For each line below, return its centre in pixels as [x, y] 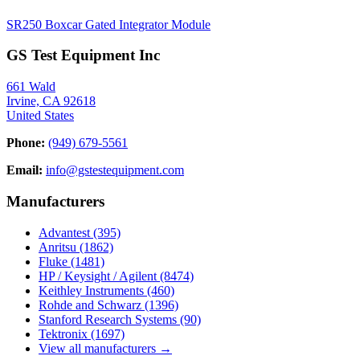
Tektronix [65, 333]
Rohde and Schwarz [92, 305]
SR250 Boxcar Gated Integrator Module [108, 24]
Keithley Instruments [93, 290]
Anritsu [59, 247]
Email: [25, 170]
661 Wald [31, 87]
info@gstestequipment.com [115, 170]
